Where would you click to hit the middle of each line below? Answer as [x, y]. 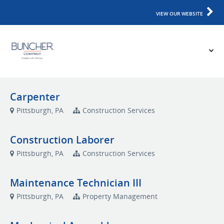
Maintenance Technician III [76, 183]
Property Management [120, 196]
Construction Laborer [62, 140]
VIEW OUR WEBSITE [179, 13]
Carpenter [35, 97]
